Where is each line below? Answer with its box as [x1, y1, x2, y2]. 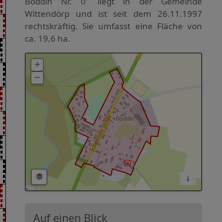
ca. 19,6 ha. [25, 32, 70, 44]
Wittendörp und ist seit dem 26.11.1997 [25, 7, 202, 19]
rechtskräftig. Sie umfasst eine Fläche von [25, 20, 202, 32]
